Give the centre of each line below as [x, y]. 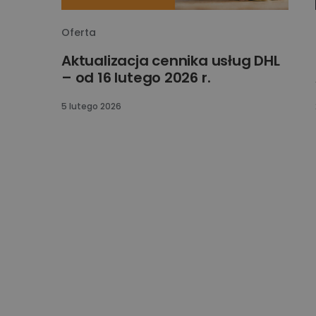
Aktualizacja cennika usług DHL [171, 61]
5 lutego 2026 [91, 107]
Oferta [79, 33]
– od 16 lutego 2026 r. [136, 78]
